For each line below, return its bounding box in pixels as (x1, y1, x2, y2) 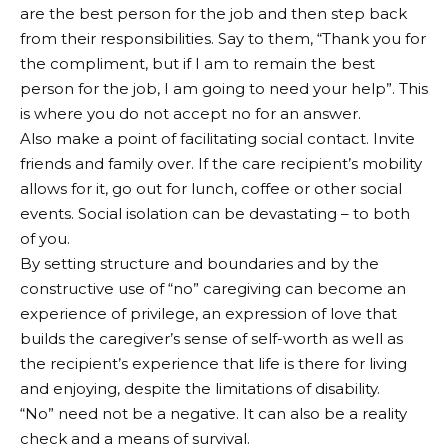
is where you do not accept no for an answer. (20, 103, 361, 123)
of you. (20, 228, 70, 248)
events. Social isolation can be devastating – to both (20, 203, 410, 223)
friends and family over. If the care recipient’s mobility (20, 153, 422, 173)
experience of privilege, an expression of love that (20, 303, 397, 323)
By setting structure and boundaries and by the (20, 253, 379, 273)
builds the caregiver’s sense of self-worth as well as (20, 328, 403, 348)
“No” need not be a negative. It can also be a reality (20, 403, 407, 423)
